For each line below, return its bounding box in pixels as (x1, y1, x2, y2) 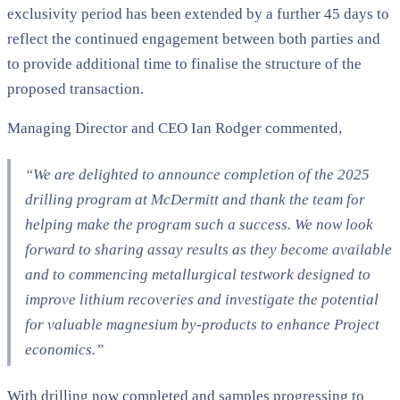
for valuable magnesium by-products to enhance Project (25, 315, 379, 333)
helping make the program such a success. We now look (25, 215, 373, 233)
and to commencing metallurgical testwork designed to (25, 265, 371, 283)
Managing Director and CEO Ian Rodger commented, (7, 119, 342, 137)
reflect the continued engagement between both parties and (7, 29, 380, 47)
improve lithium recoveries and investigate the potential (25, 290, 379, 308)
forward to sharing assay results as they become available (25, 240, 392, 258)
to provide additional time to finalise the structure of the (7, 54, 362, 72)
